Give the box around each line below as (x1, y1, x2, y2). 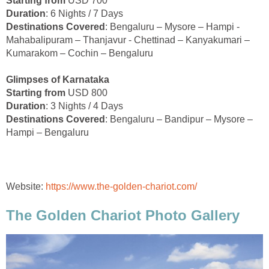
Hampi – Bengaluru (6, 127, 89, 138)
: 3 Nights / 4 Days (46, 100, 123, 111)
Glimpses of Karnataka (6, 74, 109, 85)
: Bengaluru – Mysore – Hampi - (105, 21, 240, 32)
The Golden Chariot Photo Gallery (6, 207, 240, 223)
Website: (6, 181, 46, 192)
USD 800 (65, 87, 107, 98)
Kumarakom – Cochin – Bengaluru (6, 47, 153, 58)
